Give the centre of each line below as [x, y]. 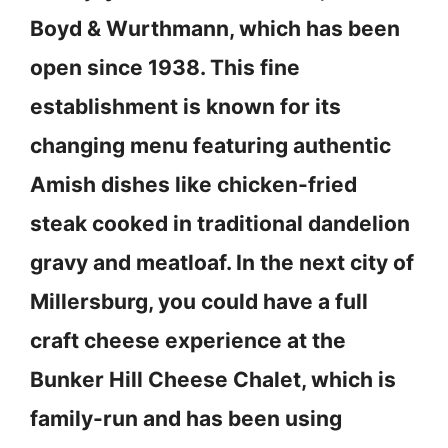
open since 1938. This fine [165, 68]
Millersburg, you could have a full [199, 302]
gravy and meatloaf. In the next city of [222, 263]
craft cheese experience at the [188, 341]
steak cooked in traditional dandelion [220, 224]
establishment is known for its [185, 107]
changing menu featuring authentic [210, 146]
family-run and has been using [186, 419]
